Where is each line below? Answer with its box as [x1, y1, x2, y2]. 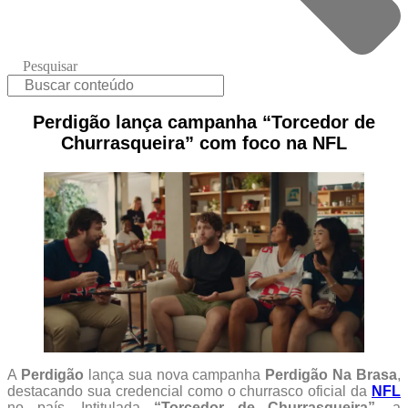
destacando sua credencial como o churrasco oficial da [7, 382, 372, 399]
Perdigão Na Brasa [265, 366, 397, 382]
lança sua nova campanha [83, 366, 266, 382]
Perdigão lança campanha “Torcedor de [33, 111, 375, 132]
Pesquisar [22, 58, 77, 75]
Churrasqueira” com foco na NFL [61, 132, 347, 153]
